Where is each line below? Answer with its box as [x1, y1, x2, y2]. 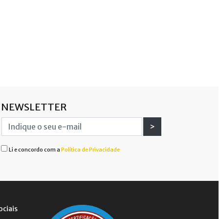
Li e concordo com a [9, 146, 61, 153]
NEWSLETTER [1, 101, 67, 113]
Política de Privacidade [61, 146, 120, 153]
